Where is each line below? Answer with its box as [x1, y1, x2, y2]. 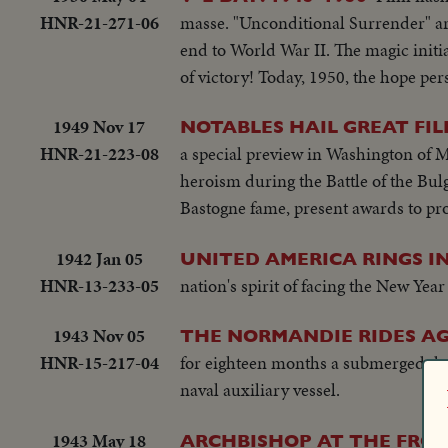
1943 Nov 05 [53, 323, 145, 349]
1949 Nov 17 [53, 114, 145, 140]
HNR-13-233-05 [39, 272, 159, 298]
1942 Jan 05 [55, 245, 143, 271]
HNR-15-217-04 [39, 350, 159, 376]
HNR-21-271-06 [39, 10, 159, 36]
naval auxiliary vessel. [180, 377, 340, 403]
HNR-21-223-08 [39, 141, 159, 167]
